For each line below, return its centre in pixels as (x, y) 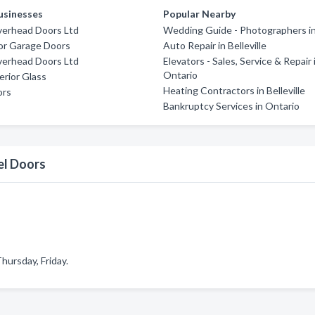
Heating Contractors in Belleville (234, 90)
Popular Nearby (200, 14)
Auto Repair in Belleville (215, 45)
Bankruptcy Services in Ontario (232, 106)
